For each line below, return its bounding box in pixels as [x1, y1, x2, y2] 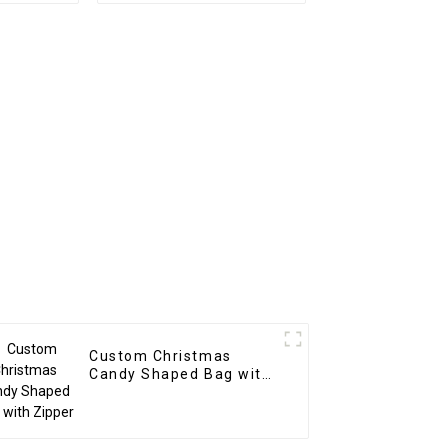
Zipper [89, 384, 140, 401]
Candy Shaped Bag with [89, 366, 272, 383]
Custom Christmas [89, 348, 232, 365]
